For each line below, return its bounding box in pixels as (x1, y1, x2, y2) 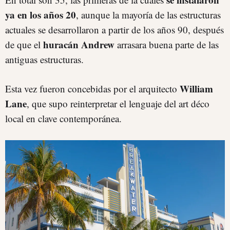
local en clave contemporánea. (5, 111, 122, 125)
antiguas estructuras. (5, 52, 84, 66)
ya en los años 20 (5, 7, 76, 22)
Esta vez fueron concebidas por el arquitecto (5, 82, 180, 95)
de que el (5, 37, 43, 51)
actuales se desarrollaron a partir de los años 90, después (5, 23, 224, 36)
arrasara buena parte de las (114, 37, 219, 51)
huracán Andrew (43, 37, 114, 51)
